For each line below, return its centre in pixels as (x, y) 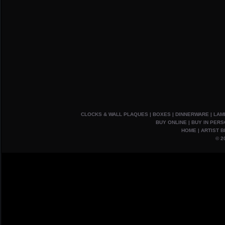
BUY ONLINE (171, 122)
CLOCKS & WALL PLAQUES (114, 114)
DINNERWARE (192, 114)
